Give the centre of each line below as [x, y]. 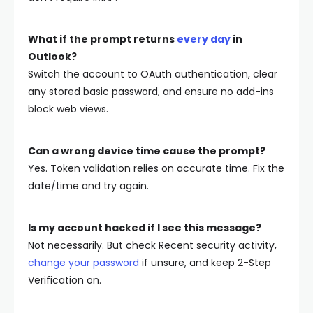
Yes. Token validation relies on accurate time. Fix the [156, 168]
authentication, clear [225, 74]
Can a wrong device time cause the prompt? [147, 151]
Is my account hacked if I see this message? [145, 227]
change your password [83, 262]
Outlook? [52, 56]
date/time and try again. [88, 185]
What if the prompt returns [102, 39]
